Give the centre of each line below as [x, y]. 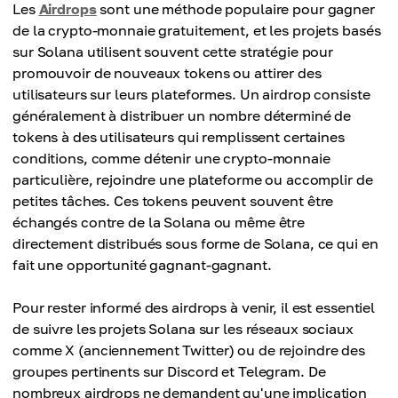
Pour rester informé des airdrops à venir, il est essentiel [194, 307]
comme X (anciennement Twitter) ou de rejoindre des [189, 350]
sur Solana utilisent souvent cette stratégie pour [173, 52]
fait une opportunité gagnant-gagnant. [142, 265]
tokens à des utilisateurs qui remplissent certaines [179, 137]
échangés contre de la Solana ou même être [159, 222]
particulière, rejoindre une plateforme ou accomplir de [193, 179]
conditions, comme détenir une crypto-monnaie [171, 158]
